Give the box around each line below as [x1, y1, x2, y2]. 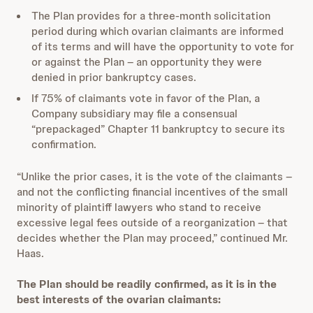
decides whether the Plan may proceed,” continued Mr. [17, 231, 288, 245]
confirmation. [31, 137, 96, 152]
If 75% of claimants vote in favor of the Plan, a [31, 91, 260, 105]
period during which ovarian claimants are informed [31, 24, 284, 38]
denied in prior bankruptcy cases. [31, 70, 196, 85]
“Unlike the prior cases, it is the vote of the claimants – [17, 169, 292, 184]
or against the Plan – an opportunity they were [31, 54, 262, 69]
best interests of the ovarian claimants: [17, 292, 221, 307]
